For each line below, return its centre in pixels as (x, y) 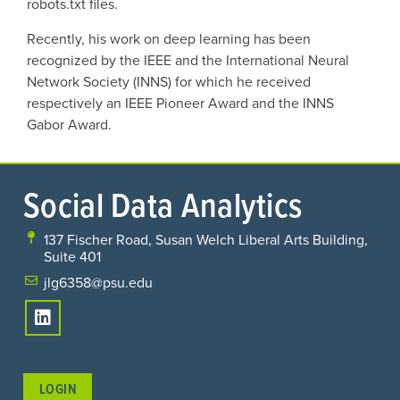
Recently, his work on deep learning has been (169, 38)
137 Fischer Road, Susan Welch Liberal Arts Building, (205, 239)
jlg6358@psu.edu (98, 282)
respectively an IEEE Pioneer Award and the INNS (180, 103)
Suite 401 (72, 256)
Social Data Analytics (163, 204)
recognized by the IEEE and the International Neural (188, 60)
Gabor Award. (69, 124)
